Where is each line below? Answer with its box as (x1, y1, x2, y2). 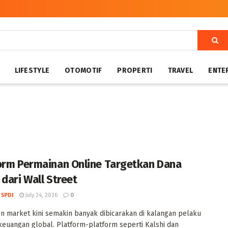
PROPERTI (117, 66, 153, 75)
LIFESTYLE (14, 66, 50, 75)
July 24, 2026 (24, 192, 58, 198)
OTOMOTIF (65, 66, 102, 75)
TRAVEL (167, 66, 193, 75)
